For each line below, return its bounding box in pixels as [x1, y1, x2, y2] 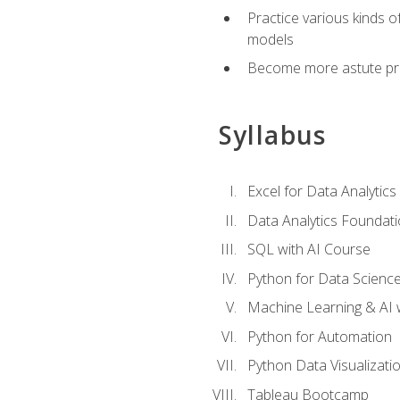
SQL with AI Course [246, 239, 371, 260]
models [246, 29, 294, 49]
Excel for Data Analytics [246, 180, 396, 201]
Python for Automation [246, 326, 392, 346]
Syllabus [218, 117, 327, 152]
